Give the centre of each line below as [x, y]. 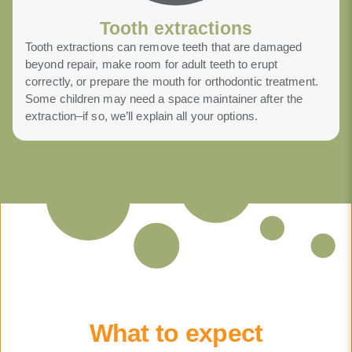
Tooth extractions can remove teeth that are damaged [164, 47]
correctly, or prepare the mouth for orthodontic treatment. [172, 82]
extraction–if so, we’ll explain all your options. [141, 116]
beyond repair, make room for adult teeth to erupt [151, 64]
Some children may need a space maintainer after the [164, 99]
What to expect [176, 334]
